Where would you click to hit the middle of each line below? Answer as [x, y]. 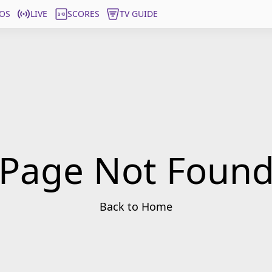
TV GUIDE [139, 14]
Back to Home [136, 206]
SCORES [83, 14]
